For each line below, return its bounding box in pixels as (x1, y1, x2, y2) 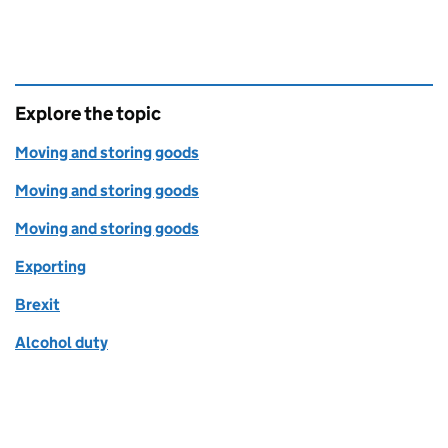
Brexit (15, 295, 60, 315)
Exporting (15, 257, 86, 277)
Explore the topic (15, 102, 161, 126)
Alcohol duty (15, 333, 108, 353)
